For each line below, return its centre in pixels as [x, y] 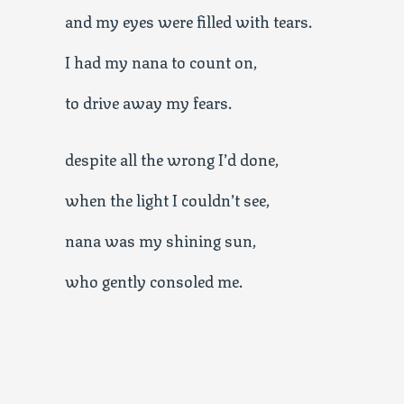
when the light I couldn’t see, [167, 198]
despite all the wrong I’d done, [172, 158]
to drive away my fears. [148, 101]
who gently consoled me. [154, 280]
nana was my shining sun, [161, 239]
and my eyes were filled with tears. [188, 20]
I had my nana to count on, [161, 60]
